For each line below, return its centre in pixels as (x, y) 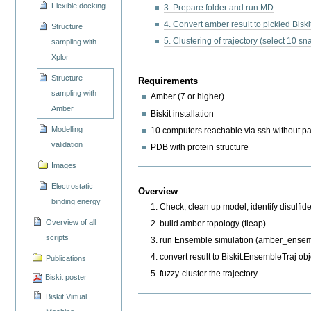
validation (67, 144)
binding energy (76, 201)
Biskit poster (66, 277)
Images (64, 165)
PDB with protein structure (200, 147)
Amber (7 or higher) (188, 97)
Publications (66, 258)
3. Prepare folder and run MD (218, 7)
